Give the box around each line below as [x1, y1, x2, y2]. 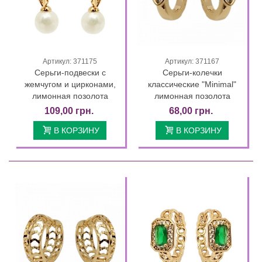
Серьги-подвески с [34, 68, 106, 78]
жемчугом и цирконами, [24, 80, 116, 89]
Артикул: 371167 [165, 57, 219, 66]
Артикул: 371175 [43, 57, 97, 66]
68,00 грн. [169, 106, 213, 116]
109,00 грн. [44, 106, 94, 116]
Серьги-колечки [162, 68, 222, 78]
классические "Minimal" [148, 80, 236, 89]
